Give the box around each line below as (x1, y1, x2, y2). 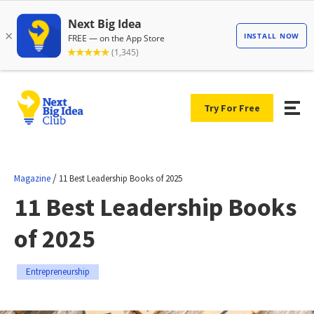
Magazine (14, 172, 50, 184)
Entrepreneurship (26, 265, 90, 278)
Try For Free (204, 101, 260, 114)
